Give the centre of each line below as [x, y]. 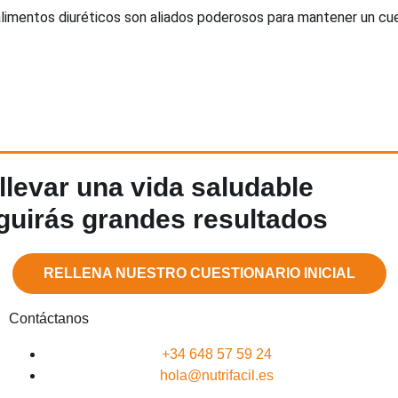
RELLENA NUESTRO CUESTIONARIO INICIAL [199, 273]
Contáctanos [48, 318]
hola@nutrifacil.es [216, 375]
